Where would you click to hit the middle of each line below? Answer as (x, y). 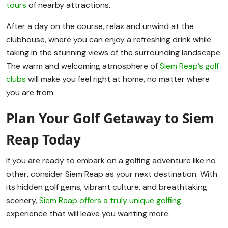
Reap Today (44, 140)
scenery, (23, 201)
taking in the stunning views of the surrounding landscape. (114, 53)
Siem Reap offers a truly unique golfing (110, 201)
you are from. (31, 93)
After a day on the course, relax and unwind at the (100, 26)
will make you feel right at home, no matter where (118, 79)
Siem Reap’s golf (189, 66)
